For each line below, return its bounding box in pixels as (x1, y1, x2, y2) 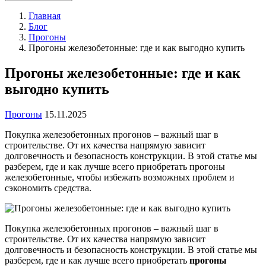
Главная (28, 11, 61, 21)
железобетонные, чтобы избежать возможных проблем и (5, 172, 235, 182)
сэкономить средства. (5, 182, 91, 193)
